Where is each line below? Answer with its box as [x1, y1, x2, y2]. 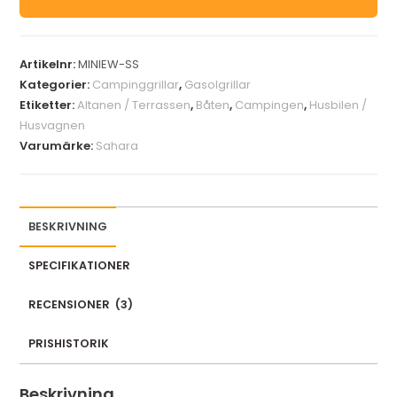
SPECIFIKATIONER [28, 257, 131, 273]
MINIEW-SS [78, 55, 140, 73]
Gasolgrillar [184, 75, 252, 93]
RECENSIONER [28, 296, 113, 312]
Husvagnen [19, 116, 86, 134]
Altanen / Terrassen [77, 96, 191, 113]
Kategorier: [19, 75, 93, 93]
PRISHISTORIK [28, 335, 110, 351]
